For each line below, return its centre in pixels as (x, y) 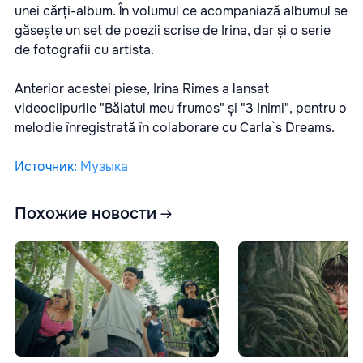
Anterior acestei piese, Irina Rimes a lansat (142, 88)
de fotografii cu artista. (84, 49)
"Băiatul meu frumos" (162, 108)
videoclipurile (57, 108)
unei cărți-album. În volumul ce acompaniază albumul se (181, 11)
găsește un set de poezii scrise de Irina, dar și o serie (173, 30)
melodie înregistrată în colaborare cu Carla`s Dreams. (175, 127)
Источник (44, 166)
